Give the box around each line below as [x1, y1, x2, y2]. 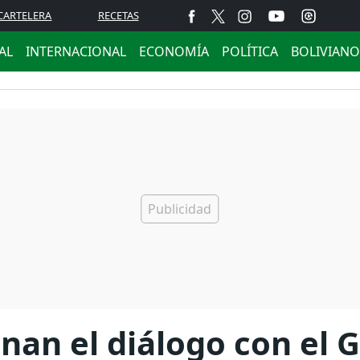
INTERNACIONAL [26, 43, 126, 60]
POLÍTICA [222, 43, 278, 60]
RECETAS [97, 8, 139, 22]
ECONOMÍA [139, 43, 209, 60]
